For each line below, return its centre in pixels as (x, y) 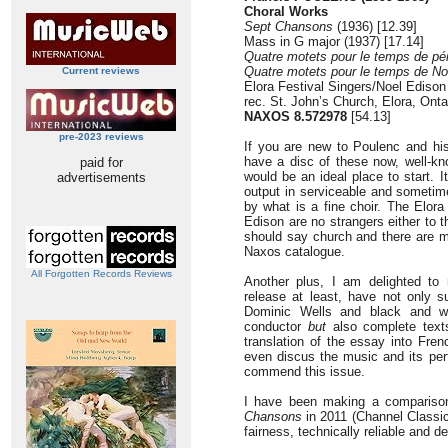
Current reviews (101, 70)
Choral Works (286, 11)
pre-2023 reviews (101, 136)
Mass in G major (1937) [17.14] (334, 41)
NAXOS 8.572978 (295, 116)
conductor (276, 326)
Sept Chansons (288, 26)
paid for (101, 162)
